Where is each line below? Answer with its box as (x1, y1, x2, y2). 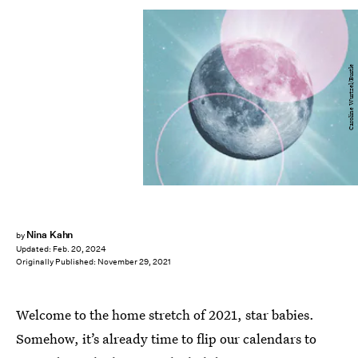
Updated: (16, 244, 53, 255)
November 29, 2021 (97, 257, 171, 268)
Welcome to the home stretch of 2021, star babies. (16, 305, 314, 324)
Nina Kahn (26, 228, 74, 241)
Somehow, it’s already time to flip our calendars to (16, 329, 316, 348)
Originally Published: (16, 257, 97, 268)
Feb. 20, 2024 (53, 244, 106, 255)
